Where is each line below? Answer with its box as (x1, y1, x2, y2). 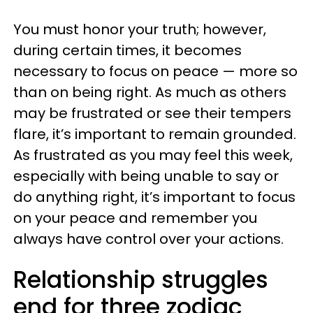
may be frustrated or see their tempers (13, 103, 291, 123)
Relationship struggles (13, 263, 268, 296)
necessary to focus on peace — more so (13, 61, 298, 81)
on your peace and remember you (13, 208, 257, 228)
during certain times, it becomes (13, 41, 242, 60)
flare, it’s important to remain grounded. (13, 124, 296, 144)
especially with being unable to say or (13, 166, 279, 186)
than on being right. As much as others (13, 82, 286, 102)
